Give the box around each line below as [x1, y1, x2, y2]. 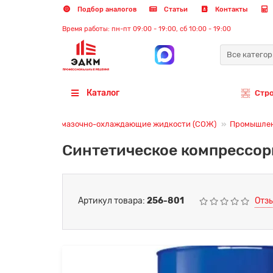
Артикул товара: [78, 196, 147, 207]
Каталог [86, 87, 119, 98]
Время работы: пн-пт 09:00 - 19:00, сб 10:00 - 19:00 [62, 25, 231, 33]
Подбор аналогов [76, 5, 136, 13]
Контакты [213, 5, 247, 13]
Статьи [162, 5, 188, 13]
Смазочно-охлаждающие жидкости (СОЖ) [55, 119, 216, 129]
